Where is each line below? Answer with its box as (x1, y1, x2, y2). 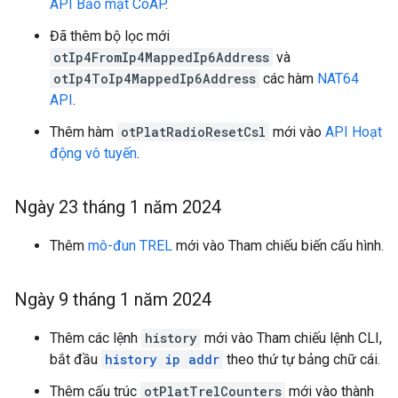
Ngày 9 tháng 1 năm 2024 (14, 289, 211, 310)
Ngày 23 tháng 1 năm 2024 (14, 196, 221, 218)
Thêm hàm (50, 123, 117, 140)
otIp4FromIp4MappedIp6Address (53, 49, 269, 66)
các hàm (259, 70, 317, 87)
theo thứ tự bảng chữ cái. (223, 351, 380, 368)
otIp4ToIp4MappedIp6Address (53, 70, 256, 87)
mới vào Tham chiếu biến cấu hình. (172, 237, 384, 254)
